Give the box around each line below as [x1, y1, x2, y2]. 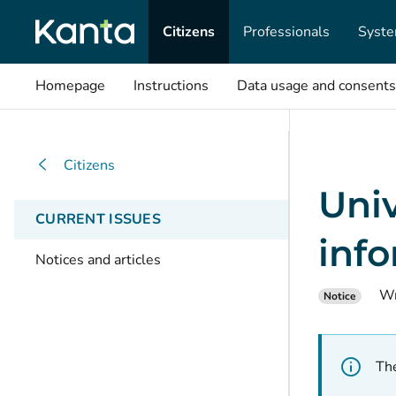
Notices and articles [35, 250, 161, 270]
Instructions [133, 76, 209, 95]
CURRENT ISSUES [35, 209, 161, 229]
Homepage [35, 76, 105, 95]
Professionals [243, 21, 330, 42]
